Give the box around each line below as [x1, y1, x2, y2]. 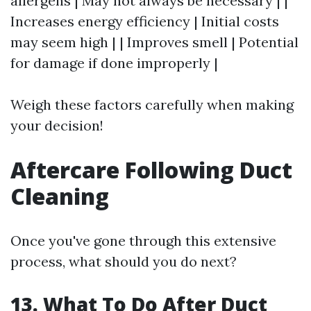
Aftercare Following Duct [10, 155, 292, 185]
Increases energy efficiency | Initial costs [10, 12, 279, 31]
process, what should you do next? [10, 253, 237, 271]
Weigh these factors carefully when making [10, 96, 294, 114]
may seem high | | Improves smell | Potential [10, 33, 299, 51]
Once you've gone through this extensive [10, 232, 276, 250]
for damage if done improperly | [10, 54, 218, 72]
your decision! [10, 117, 103, 135]
